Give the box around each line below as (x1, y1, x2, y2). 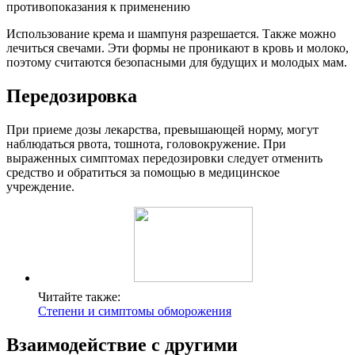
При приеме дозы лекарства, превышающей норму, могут (6, 122, 319, 136)
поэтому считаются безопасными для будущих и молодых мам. (6, 55, 347, 70)
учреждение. (6, 179, 74, 193)
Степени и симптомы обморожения (38, 303, 231, 318)
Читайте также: (38, 289, 120, 303)
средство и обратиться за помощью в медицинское (6, 165, 280, 179)
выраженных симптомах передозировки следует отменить (6, 151, 323, 165)
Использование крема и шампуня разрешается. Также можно (6, 27, 336, 41)
